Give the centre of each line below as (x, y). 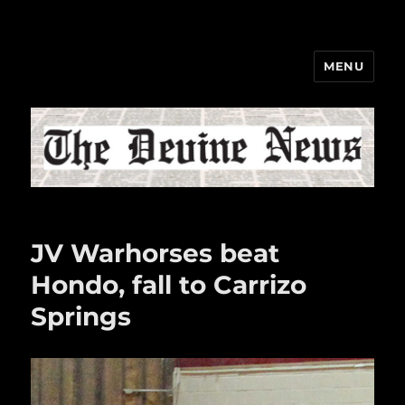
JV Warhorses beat (155, 254)
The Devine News (127, 79)
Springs (81, 317)
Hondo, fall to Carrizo (169, 285)
